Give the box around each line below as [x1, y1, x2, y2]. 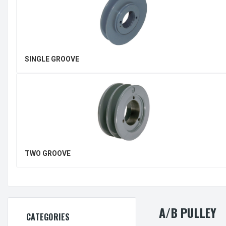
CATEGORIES [26, 210, 70, 223]
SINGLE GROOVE [25, 54, 79, 63]
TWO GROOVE [25, 149, 71, 157]
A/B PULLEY [159, 203, 217, 221]
